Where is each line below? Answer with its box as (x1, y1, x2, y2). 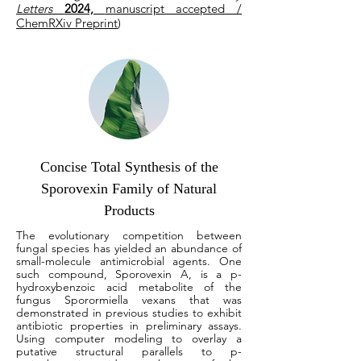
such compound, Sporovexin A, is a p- (16, 267, 242, 281)
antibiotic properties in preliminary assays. (16, 318, 242, 333)
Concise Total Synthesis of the (39, 159, 218, 175)
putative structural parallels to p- (16, 344, 242, 359)
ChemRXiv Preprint (16, 15, 118, 31)
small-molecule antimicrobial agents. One (16, 254, 242, 268)
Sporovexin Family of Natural (41, 180, 217, 197)
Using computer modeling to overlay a (16, 331, 242, 346)
